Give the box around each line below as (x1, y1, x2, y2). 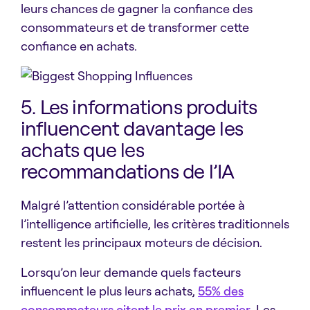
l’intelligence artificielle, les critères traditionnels (21, 216, 289, 232)
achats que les (21, 137, 144, 163)
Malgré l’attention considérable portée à (21, 197, 245, 213)
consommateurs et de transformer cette (21, 19, 249, 35)
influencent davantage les (21, 116, 244, 141)
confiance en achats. (21, 38, 137, 54)
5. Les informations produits (21, 94, 257, 120)
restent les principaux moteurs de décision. (21, 235, 262, 250)
